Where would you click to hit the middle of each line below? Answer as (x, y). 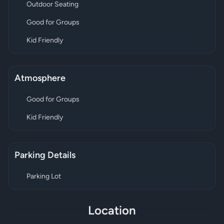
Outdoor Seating (52, 5)
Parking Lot (44, 177)
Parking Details (45, 156)
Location (112, 211)
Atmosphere (40, 79)
